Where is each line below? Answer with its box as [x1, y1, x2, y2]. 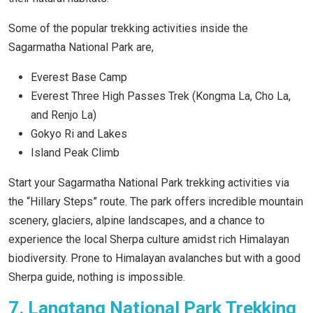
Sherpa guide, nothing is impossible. [8, 270, 188, 284]
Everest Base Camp [31, 71, 127, 85]
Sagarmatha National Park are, [8, 41, 156, 54]
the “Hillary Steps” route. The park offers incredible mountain [8, 195, 303, 209]
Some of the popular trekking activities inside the [8, 22, 248, 36]
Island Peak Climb [31, 146, 119, 160]
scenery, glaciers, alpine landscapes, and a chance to [8, 214, 265, 228]
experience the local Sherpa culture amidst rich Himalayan [8, 233, 289, 247]
